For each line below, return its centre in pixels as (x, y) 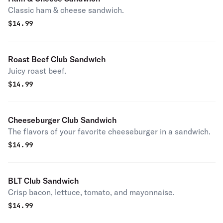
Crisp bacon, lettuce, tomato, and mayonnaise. (91, 192)
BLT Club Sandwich (43, 181)
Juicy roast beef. (37, 71)
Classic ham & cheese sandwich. (66, 10)
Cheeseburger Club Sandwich (62, 120)
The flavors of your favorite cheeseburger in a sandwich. (109, 131)
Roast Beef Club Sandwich (57, 59)
